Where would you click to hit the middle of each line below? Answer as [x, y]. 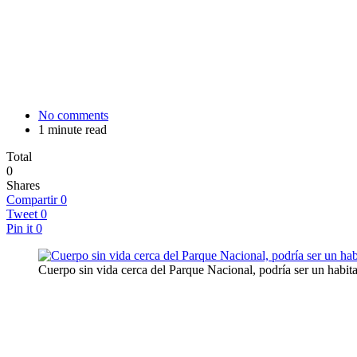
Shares [23, 185]
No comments [73, 115]
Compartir [32, 199]
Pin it [20, 228]
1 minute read [73, 129]
